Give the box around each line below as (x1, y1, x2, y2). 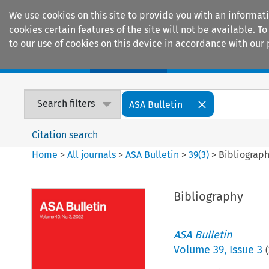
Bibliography (173, 189, 243, 204)
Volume (173, 243, 213, 256)
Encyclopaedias (186, 54, 257, 67)
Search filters (37, 98, 95, 110)
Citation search (32, 128, 98, 141)
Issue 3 (229, 243, 262, 256)
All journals (67, 148, 119, 160)
